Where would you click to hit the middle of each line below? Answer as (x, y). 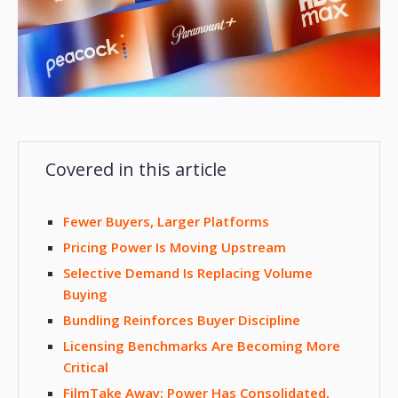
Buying (85, 295)
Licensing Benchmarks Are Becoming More (202, 346)
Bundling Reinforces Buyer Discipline (182, 320)
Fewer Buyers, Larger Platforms (166, 222)
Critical (86, 367)
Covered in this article (136, 170)
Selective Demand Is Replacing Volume (188, 273)
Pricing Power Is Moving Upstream (175, 247)
